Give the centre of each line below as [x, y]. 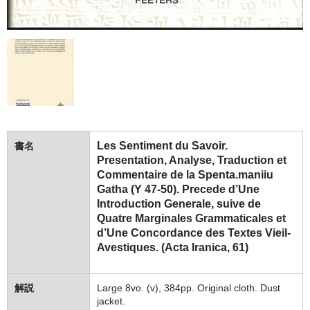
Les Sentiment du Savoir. [162, 146]
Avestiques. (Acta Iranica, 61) [173, 248]
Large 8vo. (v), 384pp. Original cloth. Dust [189, 288]
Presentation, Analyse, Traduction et [192, 161]
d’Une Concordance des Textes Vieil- [194, 233]
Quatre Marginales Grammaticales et [191, 219]
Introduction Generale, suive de [179, 204]
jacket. [111, 301]
